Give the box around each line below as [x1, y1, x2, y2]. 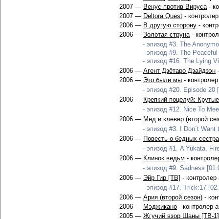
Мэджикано [143, 203, 177, 210]
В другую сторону [143, 22, 197, 29]
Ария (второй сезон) [143, 194, 202, 201]
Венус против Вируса [143, 3, 207, 10]
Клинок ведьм [143, 154, 185, 162]
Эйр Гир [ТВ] [143, 174, 180, 181]
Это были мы [143, 76, 182, 84]
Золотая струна [143, 31, 190, 38]
